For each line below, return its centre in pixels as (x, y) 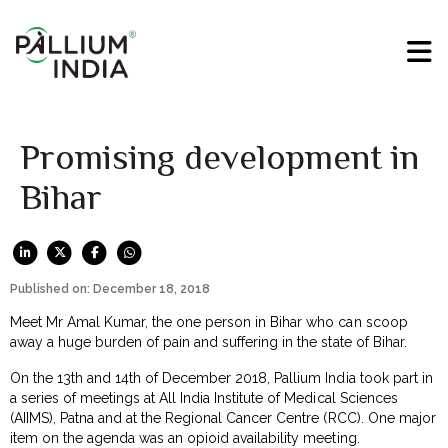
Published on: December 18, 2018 (110, 288)
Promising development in (219, 157)
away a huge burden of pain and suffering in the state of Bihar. (208, 341)
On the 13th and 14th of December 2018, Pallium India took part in (221, 377)
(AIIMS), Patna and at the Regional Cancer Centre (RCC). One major (223, 417)
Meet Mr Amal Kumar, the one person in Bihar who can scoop (209, 321)
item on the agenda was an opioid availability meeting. (185, 437)
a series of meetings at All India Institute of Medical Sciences (204, 397)
